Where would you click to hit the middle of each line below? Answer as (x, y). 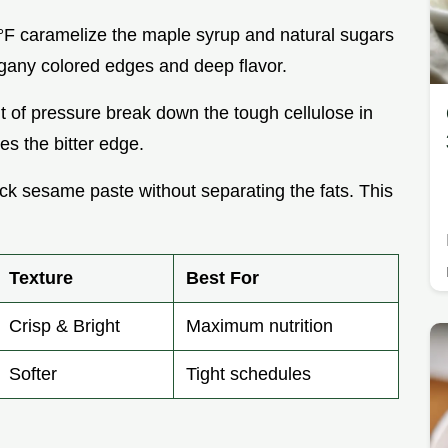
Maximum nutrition (259, 326)
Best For (222, 278)
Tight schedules (248, 374)
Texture (41, 278)
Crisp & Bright (64, 326)
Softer (33, 374)
